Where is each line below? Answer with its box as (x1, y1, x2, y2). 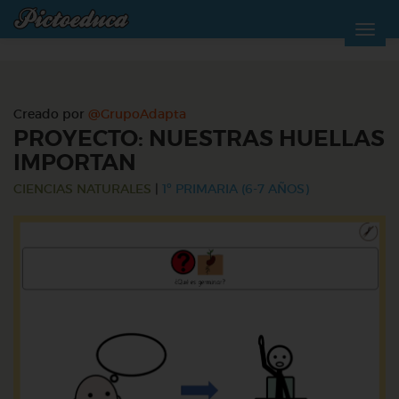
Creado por (13, 106, 88, 122)
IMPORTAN (13, 149, 136, 177)
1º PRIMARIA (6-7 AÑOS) (162, 181, 309, 197)
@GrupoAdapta (88, 106, 186, 122)
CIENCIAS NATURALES (13, 181, 151, 197)
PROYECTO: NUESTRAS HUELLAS (13, 125, 385, 153)
